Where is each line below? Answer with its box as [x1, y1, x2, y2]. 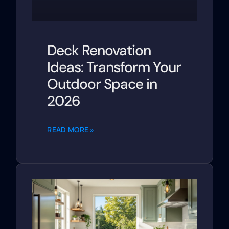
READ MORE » [47, 125, 95, 135]
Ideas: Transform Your [47, 58, 181, 77]
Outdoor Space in [47, 75, 157, 94]
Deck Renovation [47, 41, 151, 60]
